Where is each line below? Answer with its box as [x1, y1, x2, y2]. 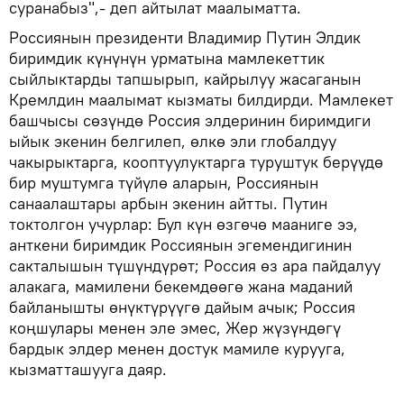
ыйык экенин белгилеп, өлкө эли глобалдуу [9, 131, 336, 151]
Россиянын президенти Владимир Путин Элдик [9, 27, 361, 48]
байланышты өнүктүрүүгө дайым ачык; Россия [9, 297, 355, 317]
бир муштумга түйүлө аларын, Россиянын [9, 172, 318, 193]
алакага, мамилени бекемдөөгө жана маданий [9, 276, 353, 297]
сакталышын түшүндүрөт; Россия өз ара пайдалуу [9, 255, 381, 276]
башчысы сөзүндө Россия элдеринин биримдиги [9, 110, 371, 131]
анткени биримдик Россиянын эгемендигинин [9, 234, 352, 255]
